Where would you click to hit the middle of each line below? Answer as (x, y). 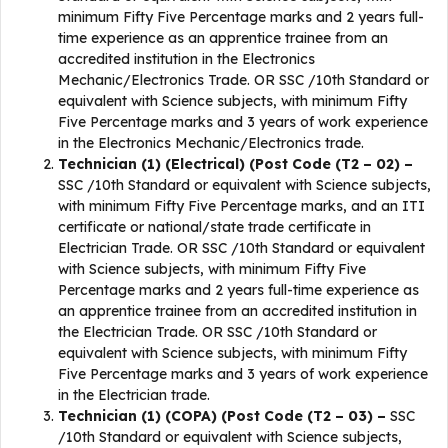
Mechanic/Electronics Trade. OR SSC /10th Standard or (243, 79)
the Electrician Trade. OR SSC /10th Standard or (217, 331)
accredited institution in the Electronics (186, 58)
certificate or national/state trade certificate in (214, 226)
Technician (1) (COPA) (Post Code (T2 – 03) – (222, 415)
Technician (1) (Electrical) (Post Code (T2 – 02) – (235, 163)
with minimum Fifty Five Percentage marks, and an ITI (241, 205)
